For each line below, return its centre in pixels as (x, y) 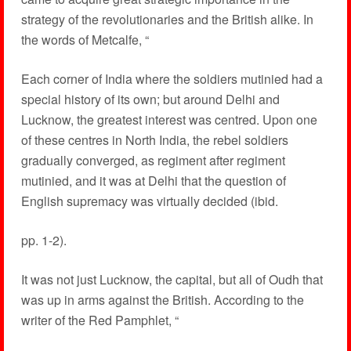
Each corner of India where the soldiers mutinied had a (172, 79)
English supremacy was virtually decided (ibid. (149, 201)
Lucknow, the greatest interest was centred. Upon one (169, 119)
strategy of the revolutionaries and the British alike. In (167, 19)
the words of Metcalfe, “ (85, 40)
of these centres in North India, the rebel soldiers (154, 140)
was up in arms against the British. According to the (162, 300)
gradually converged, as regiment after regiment (153, 160)
